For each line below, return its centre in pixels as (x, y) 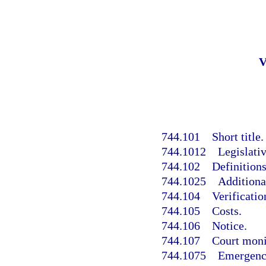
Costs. (227, 211)
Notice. (229, 226)
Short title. (238, 137)
